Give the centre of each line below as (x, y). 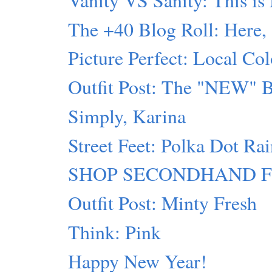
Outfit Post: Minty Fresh (163, 203)
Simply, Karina (127, 115)
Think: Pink (115, 231)
